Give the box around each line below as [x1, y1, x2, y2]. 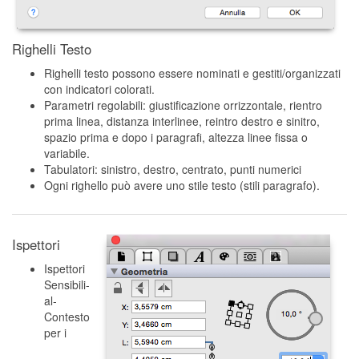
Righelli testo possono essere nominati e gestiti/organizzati [44, 64, 341, 81]
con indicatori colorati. [44, 80, 155, 97]
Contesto [44, 308, 90, 325]
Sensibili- [44, 276, 90, 292]
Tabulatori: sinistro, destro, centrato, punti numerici [44, 160, 301, 177]
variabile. [44, 144, 90, 161]
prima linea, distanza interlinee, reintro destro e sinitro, [44, 112, 320, 129]
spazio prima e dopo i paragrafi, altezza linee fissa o [44, 128, 308, 145]
